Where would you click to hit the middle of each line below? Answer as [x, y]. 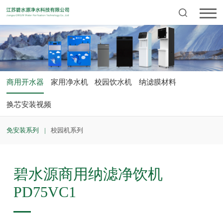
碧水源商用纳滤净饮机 [88, 174]
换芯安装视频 [29, 104]
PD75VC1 [45, 192]
